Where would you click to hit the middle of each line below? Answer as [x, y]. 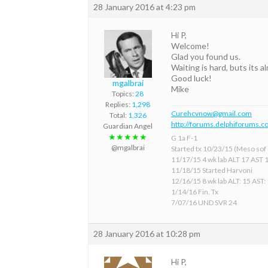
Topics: [124, 94]
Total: [118, 115]
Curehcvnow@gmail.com [211, 114]
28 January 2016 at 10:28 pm [147, 234]
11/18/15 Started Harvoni [212, 170]
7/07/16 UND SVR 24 [204, 203]
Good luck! [191, 78]
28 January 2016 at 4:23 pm [144, 7]
